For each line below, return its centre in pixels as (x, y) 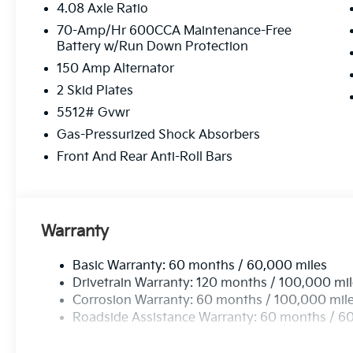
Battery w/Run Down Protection (153, 47)
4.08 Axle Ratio (103, 9)
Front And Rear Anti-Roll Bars (145, 158)
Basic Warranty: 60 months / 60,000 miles (200, 266)
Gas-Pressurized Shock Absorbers (159, 136)
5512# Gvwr (94, 113)
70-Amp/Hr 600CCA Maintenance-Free (175, 32)
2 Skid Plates (95, 91)
